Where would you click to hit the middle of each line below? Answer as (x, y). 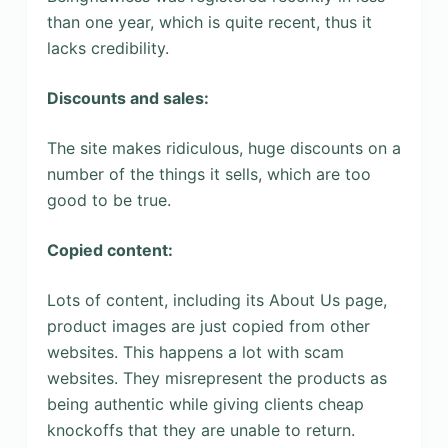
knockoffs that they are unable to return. (200, 429)
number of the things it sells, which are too (208, 173)
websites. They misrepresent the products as (216, 377)
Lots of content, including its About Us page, (216, 299)
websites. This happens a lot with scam (195, 351)
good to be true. (108, 199)
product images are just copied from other (208, 325)
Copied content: (109, 249)
